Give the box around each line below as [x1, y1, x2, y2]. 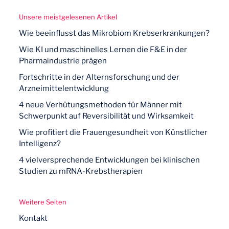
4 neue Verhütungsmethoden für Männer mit [19, 100, 182, 109]
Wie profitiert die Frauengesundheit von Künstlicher [19, 128, 208, 137]
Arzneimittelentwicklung [19, 84, 109, 93]
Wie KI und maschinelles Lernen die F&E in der [19, 45, 188, 54]
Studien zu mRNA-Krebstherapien [19, 167, 143, 176]
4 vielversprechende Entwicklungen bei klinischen [19, 155, 200, 165]
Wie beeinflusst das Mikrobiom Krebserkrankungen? [19, 29, 210, 38]
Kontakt [19, 214, 48, 223]
